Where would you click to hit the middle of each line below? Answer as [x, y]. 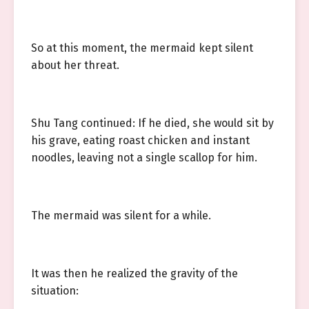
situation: [55, 291]
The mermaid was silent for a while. [121, 216]
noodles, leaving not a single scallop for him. [144, 158]
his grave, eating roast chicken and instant [140, 140]
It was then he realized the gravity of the [134, 273]
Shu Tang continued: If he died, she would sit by [152, 123]
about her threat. [75, 65]
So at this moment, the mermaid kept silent [142, 48]
